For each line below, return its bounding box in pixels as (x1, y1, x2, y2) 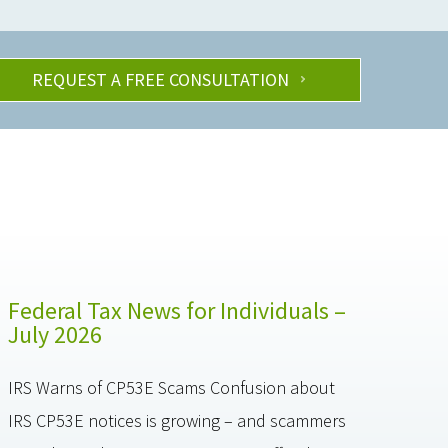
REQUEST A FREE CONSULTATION (32, 68, 289, 92)
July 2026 (8, 319, 103, 351)
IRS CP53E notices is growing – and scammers (8, 409, 347, 433)
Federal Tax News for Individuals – (8, 295, 347, 327)
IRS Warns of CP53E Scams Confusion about (8, 376, 336, 400)
